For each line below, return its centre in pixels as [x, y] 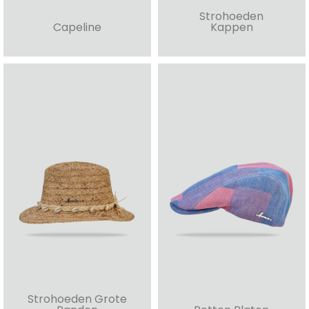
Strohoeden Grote [77, 299]
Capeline [77, 28]
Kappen [231, 28]
